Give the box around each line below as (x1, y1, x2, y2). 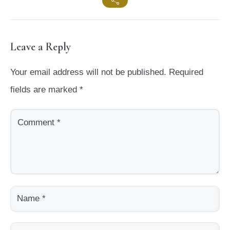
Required (169, 67, 203, 77)
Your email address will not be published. (10, 67, 166, 77)
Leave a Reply (10, 40, 71, 53)
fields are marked (10, 84, 80, 94)
